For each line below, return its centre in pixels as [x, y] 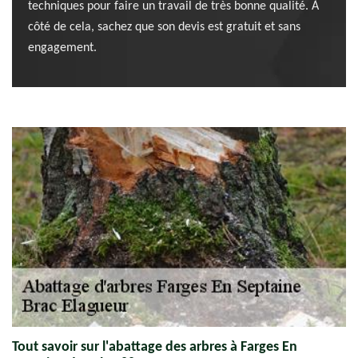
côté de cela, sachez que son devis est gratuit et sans [164, 27]
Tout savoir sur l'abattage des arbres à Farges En [155, 347]
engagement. [62, 48]
